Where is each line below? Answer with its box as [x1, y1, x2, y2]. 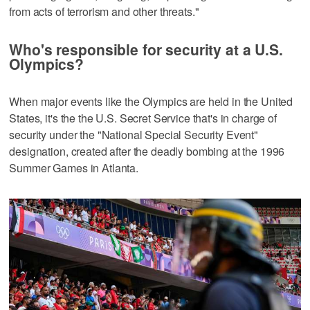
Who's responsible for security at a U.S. [9, 38, 283, 60]
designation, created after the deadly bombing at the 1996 [9, 143, 285, 159]
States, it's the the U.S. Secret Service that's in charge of [9, 109, 277, 126]
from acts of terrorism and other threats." [9, 3, 199, 19]
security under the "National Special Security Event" [9, 126, 259, 143]
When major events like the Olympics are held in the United [9, 93, 293, 109]
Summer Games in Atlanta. [9, 159, 138, 176]
